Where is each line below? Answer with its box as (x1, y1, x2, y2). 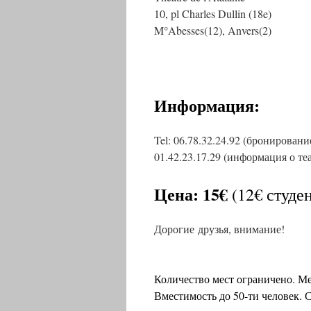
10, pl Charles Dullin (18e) (154, 6, 271, 22)
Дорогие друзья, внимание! (154, 221, 285, 237)
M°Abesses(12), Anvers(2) (154, 23, 271, 38)
